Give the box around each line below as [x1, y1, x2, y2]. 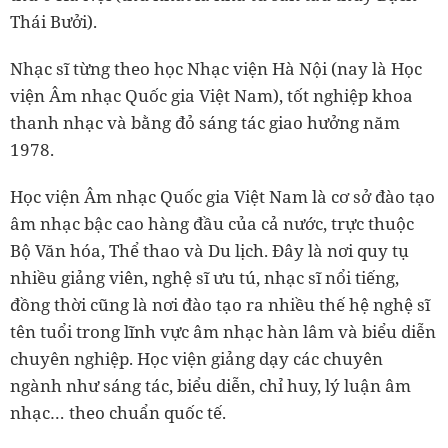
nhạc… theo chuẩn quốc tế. [10, 400, 226, 424]
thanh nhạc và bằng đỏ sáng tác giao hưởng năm [10, 110, 400, 134]
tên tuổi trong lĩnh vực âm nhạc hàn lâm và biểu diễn [10, 319, 436, 343]
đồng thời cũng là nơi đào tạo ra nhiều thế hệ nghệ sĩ [10, 292, 430, 316]
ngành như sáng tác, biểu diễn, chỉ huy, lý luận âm [10, 373, 411, 397]
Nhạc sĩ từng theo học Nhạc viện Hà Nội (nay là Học [10, 56, 422, 80]
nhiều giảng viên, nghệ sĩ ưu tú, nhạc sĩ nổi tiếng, [10, 265, 399, 289]
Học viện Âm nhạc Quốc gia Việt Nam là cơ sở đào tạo [10, 184, 435, 208]
